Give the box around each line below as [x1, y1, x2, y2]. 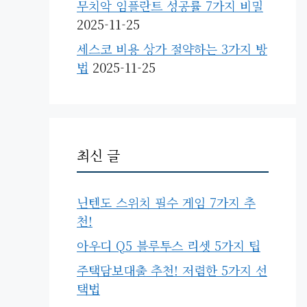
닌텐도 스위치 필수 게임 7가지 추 [77, 193, 256, 212]
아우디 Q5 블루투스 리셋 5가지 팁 [77, 236, 260, 255]
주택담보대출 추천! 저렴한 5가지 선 [77, 261, 267, 280]
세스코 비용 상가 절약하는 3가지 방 [77, 40, 267, 58]
